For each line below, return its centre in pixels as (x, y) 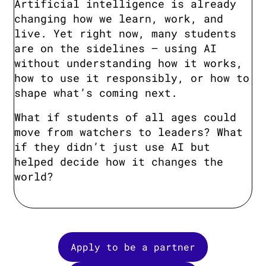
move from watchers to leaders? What (129, 132)
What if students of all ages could (125, 117)
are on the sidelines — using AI (115, 48)
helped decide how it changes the (119, 162)
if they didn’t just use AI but (112, 147)
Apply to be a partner (133, 247)
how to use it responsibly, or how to (132, 78)
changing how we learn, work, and (119, 19)
